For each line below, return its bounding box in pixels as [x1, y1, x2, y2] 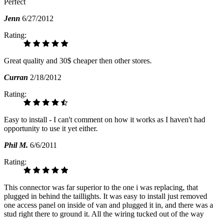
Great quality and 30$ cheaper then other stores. [4, 56, 152, 65]
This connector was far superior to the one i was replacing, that [4, 183, 198, 192]
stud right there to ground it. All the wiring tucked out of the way [4, 210, 204, 219]
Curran [4, 73, 28, 82]
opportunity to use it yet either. [4, 124, 98, 133]
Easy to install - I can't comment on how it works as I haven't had [4, 115, 205, 124]
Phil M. [4, 141, 28, 150]
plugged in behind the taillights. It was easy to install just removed [4, 192, 207, 201]
